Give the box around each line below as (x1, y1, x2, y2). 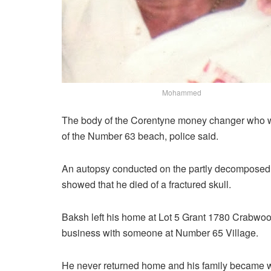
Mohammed (162, 87, 201, 98)
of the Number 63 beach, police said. (62, 129, 221, 143)
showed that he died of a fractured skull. (62, 177, 233, 192)
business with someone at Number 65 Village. (62, 226, 261, 240)
